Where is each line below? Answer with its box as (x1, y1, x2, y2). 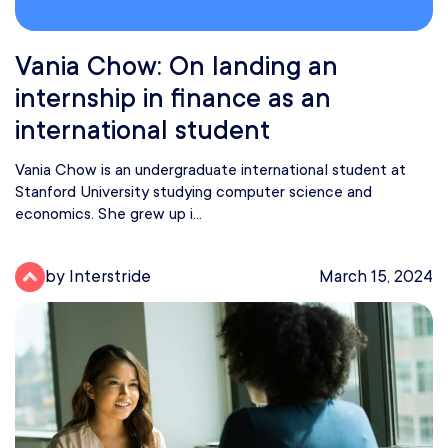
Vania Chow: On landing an (15, 50, 338, 81)
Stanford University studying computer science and (15, 182, 372, 201)
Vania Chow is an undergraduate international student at (15, 160, 406, 179)
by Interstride (45, 267, 151, 287)
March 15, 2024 (319, 267, 433, 287)
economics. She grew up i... (15, 204, 202, 223)
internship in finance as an (15, 82, 331, 113)
